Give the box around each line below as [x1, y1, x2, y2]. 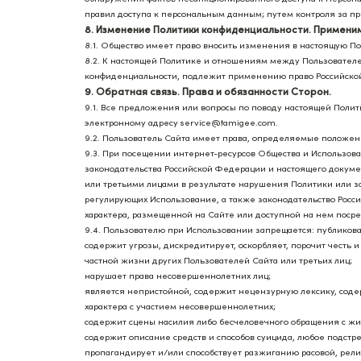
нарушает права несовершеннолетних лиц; [85, 270, 271, 281]
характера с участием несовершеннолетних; [85, 301, 276, 312]
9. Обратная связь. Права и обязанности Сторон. [85, 85, 331, 98]
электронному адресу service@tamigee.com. [85, 117, 278, 128]
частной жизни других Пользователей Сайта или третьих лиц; [85, 255, 352, 266]
